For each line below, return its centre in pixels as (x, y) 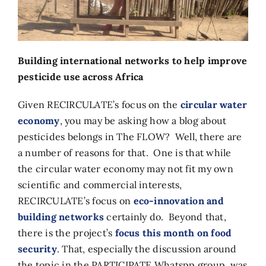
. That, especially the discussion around (147, 248)
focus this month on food (173, 232)
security (37, 248)
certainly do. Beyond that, (165, 216)
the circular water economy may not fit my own (125, 168)
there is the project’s (66, 232)
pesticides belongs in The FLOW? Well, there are (130, 136)
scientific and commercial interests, (100, 184)
